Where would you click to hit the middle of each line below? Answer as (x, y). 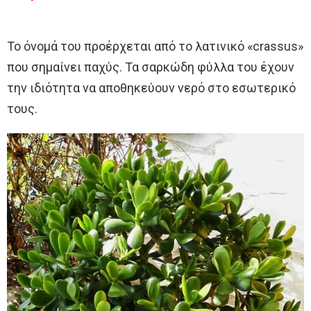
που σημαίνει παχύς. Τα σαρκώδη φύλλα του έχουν (151, 67)
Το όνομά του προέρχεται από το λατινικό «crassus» (155, 47)
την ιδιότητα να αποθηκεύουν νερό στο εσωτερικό (151, 88)
